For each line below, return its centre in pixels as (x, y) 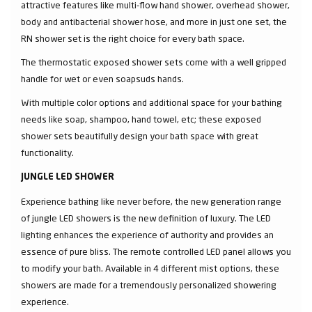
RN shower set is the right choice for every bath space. (133, 38)
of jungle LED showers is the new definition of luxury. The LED (146, 218)
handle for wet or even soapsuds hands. (102, 78)
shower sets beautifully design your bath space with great (140, 135)
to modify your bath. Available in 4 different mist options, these (150, 268)
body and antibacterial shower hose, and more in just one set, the (154, 21)
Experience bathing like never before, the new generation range (151, 201)
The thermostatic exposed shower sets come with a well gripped (154, 62)
